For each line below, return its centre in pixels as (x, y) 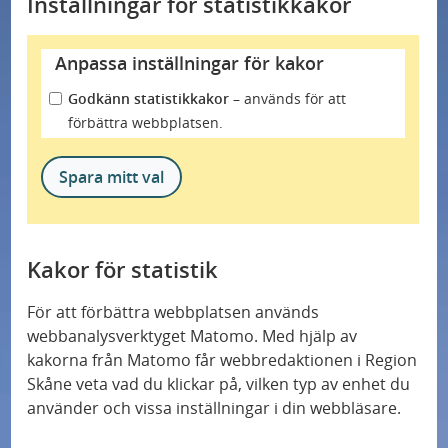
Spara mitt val (112, 177)
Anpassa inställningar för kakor (190, 62)
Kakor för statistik (123, 268)
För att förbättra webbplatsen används (173, 312)
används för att (293, 98)
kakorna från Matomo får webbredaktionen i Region (222, 360)
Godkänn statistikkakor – (154, 98)
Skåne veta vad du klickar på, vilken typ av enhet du (219, 384)
